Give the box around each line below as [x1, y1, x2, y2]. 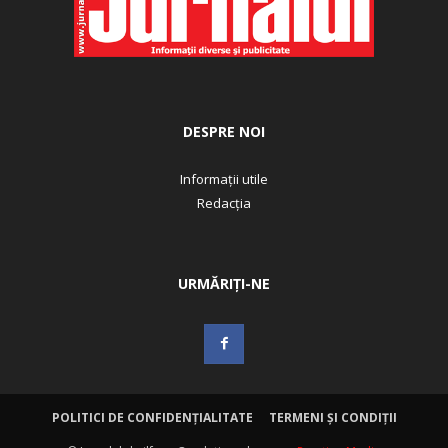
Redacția [197, 194, 251, 213]
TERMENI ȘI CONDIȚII [268, 409, 397, 427]
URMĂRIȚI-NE [178, 274, 270, 294]
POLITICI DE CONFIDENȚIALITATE [51, 409, 253, 427]
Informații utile [180, 170, 268, 189]
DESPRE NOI [183, 122, 265, 142]
